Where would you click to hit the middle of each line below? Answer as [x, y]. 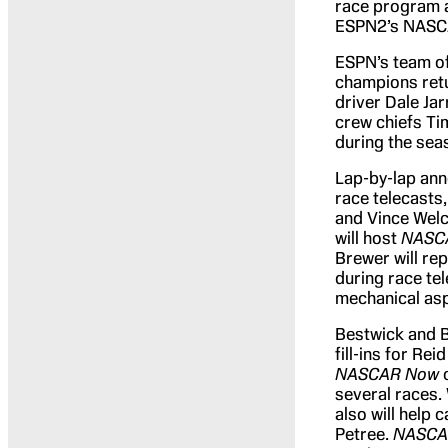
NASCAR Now [388, 373]
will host [367, 237]
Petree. [363, 433]
